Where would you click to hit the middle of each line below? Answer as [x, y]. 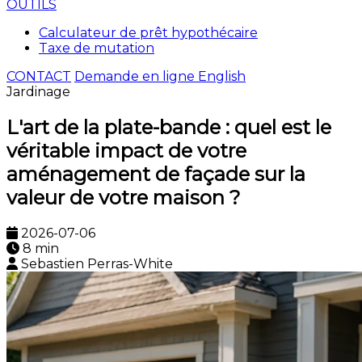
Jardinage [38, 92]
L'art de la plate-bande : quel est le [169, 127]
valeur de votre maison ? [124, 197]
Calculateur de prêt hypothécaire [148, 33]
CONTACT [39, 76]
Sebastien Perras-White [97, 263]
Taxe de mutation [97, 48]
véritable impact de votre [126, 150]
